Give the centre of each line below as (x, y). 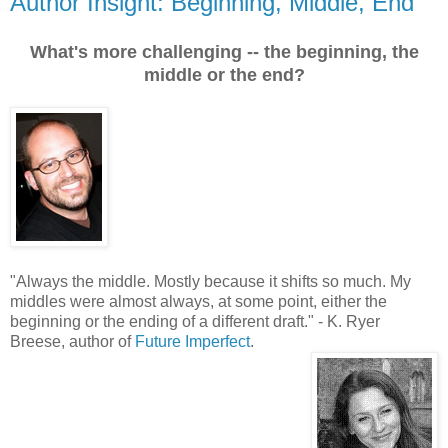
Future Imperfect (192, 341)
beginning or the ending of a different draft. (159, 321)
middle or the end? (224, 74)
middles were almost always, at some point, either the (198, 301)
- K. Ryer (347, 321)
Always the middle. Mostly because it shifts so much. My (213, 281)
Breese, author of (72, 341)
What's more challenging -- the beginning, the (224, 51)
